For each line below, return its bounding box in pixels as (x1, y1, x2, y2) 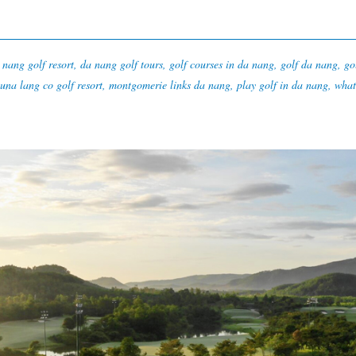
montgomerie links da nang (109, 77, 230, 93)
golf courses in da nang (169, 56, 274, 72)
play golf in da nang (237, 77, 328, 93)
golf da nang (281, 56, 338, 72)
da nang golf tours (80, 56, 163, 72)
